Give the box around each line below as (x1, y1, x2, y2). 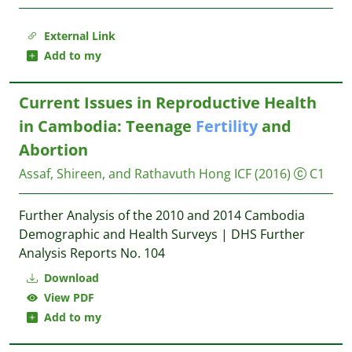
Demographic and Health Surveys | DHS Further (19, 225, 305, 243)
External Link (38, 28, 115, 43)
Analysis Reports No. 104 (19, 244, 165, 262)
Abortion (19, 139, 88, 160)
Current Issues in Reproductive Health (19, 92, 317, 113)
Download (41, 270, 99, 285)
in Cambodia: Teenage (19, 115, 196, 137)
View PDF (38, 290, 94, 305)
